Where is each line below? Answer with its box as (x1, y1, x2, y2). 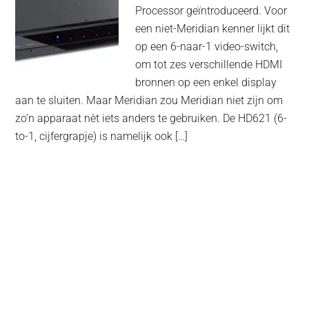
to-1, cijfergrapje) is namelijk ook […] (15, 130, 188, 143)
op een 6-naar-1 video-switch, (135, 40, 281, 54)
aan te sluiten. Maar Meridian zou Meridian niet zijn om (15, 94, 283, 108)
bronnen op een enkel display (135, 76, 277, 90)
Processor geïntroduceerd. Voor (135, 4, 288, 18)
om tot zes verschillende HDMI (135, 58, 283, 72)
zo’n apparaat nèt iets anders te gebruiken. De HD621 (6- (15, 112, 288, 126)
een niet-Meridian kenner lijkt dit (135, 22, 290, 36)
